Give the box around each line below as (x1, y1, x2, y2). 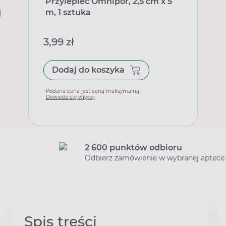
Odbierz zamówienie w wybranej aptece (85, 153, 224, 162)
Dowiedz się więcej (45, 94, 95, 100)
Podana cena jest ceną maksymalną (45, 88, 139, 94)
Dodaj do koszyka (51, 65, 125, 75)
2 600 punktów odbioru (85, 143, 182, 152)
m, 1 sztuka (45, 8, 91, 17)
